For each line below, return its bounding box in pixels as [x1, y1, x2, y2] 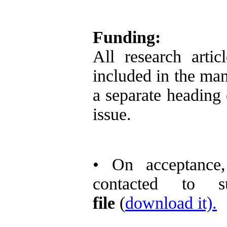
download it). [125, 193, 217, 212]
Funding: [93, 27, 161, 47]
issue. [93, 104, 131, 124]
